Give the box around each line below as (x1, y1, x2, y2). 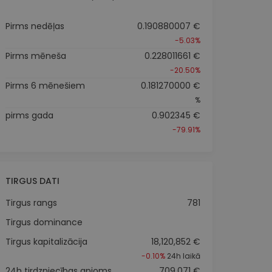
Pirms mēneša (5, 49, 66, 62)
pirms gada (5, 109, 53, 121)
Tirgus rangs (5, 196, 57, 209)
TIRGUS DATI (5, 174, 59, 187)
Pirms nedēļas (5, 19, 64, 32)
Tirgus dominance (5, 216, 83, 228)
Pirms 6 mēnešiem (5, 79, 85, 92)
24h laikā (165, 250, 200, 261)
